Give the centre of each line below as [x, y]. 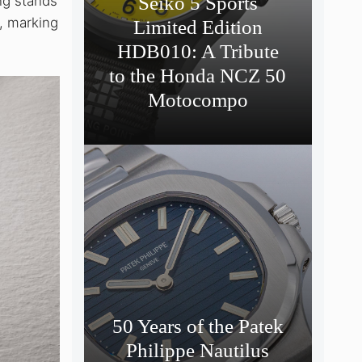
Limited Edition [198, 27]
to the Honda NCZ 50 [198, 75]
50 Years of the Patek [198, 326]
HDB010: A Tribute [198, 51]
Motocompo [198, 99]
